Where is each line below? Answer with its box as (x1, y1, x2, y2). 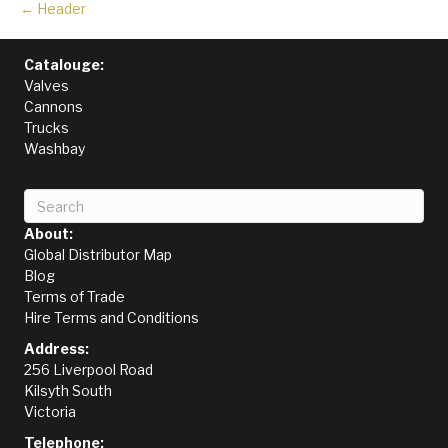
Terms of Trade (24, 288, 125, 306)
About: (24, 225, 73, 243)
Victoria (24, 403, 76, 421)
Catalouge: (24, 56, 104, 74)
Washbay (24, 140, 85, 158)
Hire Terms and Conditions (24, 309, 199, 327)
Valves (24, 77, 69, 95)
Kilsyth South (24, 382, 112, 400)
